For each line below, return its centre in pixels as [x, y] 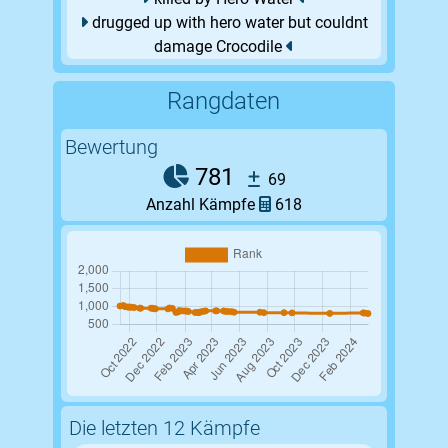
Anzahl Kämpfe [202, 205]
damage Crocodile [219, 47]
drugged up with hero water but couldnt [227, 23]
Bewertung [111, 147]
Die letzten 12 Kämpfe [164, 428]
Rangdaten [224, 101]
